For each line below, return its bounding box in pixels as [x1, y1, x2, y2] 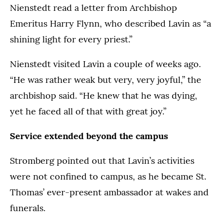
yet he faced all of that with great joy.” [10, 106, 166, 117]
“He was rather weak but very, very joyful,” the [10, 74, 201, 86]
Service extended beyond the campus [10, 130, 168, 142]
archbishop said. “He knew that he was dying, [10, 90, 197, 102]
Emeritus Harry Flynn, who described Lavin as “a [10, 18, 211, 30]
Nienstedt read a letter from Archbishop [10, 2, 177, 14]
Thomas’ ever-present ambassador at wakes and [10, 186, 209, 198]
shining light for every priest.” [10, 34, 132, 45]
